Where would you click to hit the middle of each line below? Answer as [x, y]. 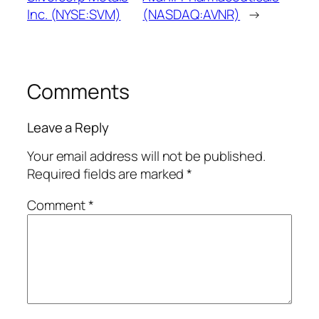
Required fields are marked [107, 174]
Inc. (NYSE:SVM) [74, 15]
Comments [79, 92]
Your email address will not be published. [146, 156]
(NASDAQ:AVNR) [192, 15]
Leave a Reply [68, 127]
